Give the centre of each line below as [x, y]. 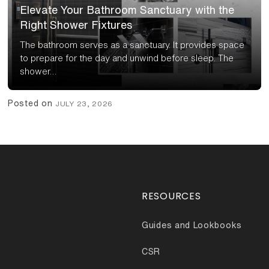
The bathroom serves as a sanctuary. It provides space [132, 45]
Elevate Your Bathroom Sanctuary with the [127, 10]
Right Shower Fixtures [76, 25]
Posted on [32, 104]
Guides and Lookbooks [192, 225]
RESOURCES [171, 196]
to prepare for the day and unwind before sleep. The [127, 58]
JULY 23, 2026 [84, 104]
